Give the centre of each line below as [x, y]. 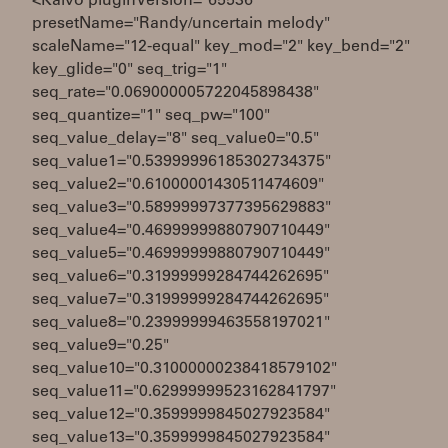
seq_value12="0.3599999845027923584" [181, 415]
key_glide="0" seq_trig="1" [129, 70]
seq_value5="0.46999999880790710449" [181, 254]
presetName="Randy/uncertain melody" [181, 24]
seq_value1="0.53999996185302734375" [181, 162]
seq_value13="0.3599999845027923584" [181, 438]
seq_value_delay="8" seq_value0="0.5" [175, 139]
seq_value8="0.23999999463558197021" [181, 323]
